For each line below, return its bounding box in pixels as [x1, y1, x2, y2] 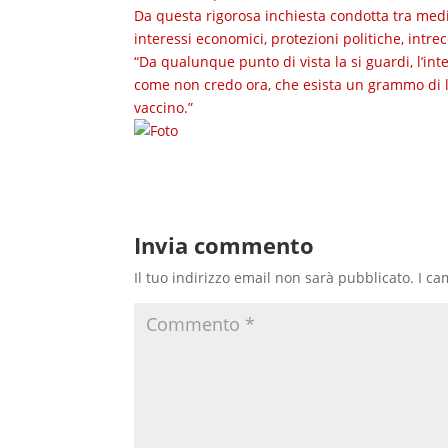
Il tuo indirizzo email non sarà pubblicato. [134, 268, 415, 287]
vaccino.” [134, 98, 194, 117]
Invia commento [134, 230, 315, 260]
